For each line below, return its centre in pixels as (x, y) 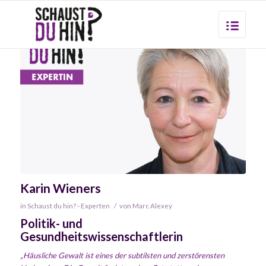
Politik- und (51, 223)
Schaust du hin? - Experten (68, 205)
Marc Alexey (152, 205)
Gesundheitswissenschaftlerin (101, 236)
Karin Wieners (60, 188)
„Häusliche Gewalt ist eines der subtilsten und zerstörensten (122, 255)
